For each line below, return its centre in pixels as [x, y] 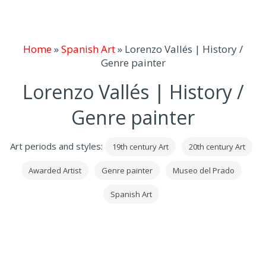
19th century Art [140, 147]
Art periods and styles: [58, 146]
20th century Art [217, 147]
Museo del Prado [203, 170]
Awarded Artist [55, 170]
